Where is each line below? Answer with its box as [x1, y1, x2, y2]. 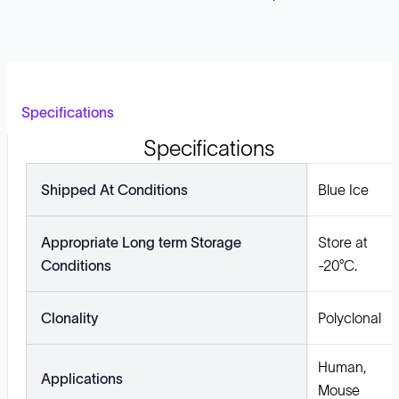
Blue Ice [318, 182, 369, 198]
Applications [41, 370, 123, 387]
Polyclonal [318, 310, 381, 326]
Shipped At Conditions [41, 182, 188, 198]
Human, [318, 359, 366, 375]
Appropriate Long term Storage [41, 234, 241, 250]
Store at [318, 234, 368, 250]
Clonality [41, 310, 98, 326]
